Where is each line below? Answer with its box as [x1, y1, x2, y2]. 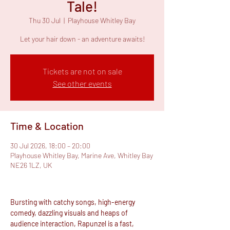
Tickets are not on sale [42, 66, 122, 76]
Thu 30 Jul [29, 16, 61, 25]
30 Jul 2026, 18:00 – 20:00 [10, 141, 90, 150]
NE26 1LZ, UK [10, 161, 52, 169]
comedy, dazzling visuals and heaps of [10, 208, 129, 217]
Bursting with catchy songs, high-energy [10, 198, 137, 206]
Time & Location [10, 120, 84, 132]
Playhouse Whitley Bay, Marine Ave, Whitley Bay [10, 151, 153, 160]
